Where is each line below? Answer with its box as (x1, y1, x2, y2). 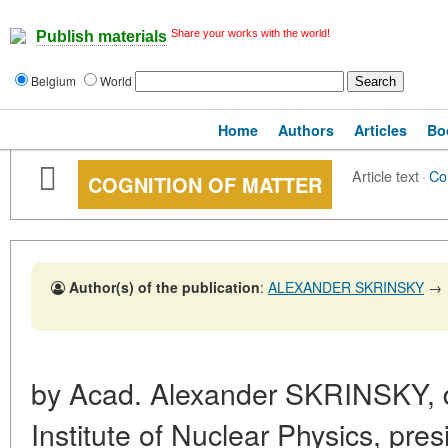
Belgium (31, 72, 79, 89)
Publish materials (36, 28, 167, 46)
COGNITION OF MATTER (88, 170, 322, 199)
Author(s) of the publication (69, 277, 260, 297)
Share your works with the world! (171, 27, 330, 39)
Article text (352, 165, 419, 186)
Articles (354, 120, 407, 140)
